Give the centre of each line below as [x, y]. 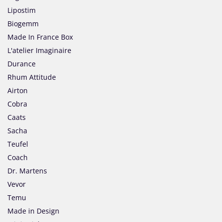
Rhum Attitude [32, 77]
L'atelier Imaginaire [39, 51]
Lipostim [22, 10]
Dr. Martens [27, 171]
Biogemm [23, 24]
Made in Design [33, 211]
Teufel [18, 144]
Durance [22, 64]
